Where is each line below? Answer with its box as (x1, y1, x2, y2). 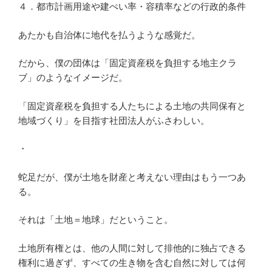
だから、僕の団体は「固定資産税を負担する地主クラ (18, 58, 237, 69)
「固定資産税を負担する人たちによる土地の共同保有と (18, 100, 246, 111)
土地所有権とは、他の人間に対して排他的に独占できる (18, 242, 246, 253)
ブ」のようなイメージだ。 (18, 72, 127, 83)
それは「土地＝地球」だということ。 (18, 214, 173, 225)
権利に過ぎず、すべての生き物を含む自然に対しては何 (18, 257, 246, 268)
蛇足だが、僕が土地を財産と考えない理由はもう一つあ (18, 171, 246, 182)
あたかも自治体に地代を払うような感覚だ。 (18, 29, 200, 40)
